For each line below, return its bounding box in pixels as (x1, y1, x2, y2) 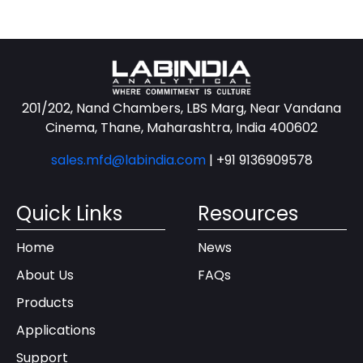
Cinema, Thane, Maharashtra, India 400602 (45, 117, 318, 137)
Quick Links (16, 199, 122, 227)
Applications (16, 320, 96, 340)
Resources (198, 199, 299, 227)
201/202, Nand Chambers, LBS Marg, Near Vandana (22, 98, 341, 117)
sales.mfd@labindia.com (50, 150, 209, 169)
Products (16, 293, 74, 312)
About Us (16, 265, 74, 284)
